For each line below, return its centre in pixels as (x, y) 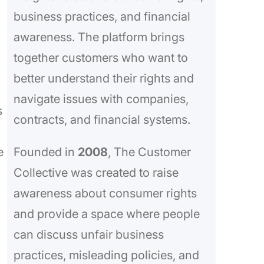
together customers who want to (100, 58)
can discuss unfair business (88, 235)
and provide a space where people (106, 214)
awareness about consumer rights (105, 194)
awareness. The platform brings (99, 37)
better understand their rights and (103, 79)
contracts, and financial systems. (102, 120)
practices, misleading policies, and (106, 255)
